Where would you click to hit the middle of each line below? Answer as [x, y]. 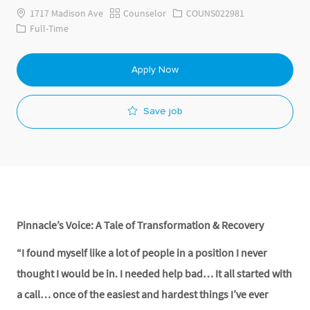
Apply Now [155, 70]
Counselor [144, 13]
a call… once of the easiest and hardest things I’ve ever [143, 294]
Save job [163, 111]
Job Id [185, 12]
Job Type [35, 28]
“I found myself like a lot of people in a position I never [142, 252]
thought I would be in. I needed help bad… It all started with [154, 273]
